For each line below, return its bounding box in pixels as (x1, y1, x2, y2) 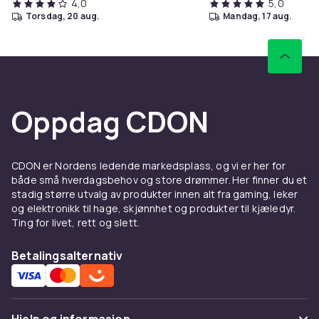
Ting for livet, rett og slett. (11, 215, 140, 229)
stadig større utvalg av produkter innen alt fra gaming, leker (11, 187, 298, 201)
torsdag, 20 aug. (31, 9, 100, 22)
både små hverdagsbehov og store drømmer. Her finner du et (11, 172, 308, 187)
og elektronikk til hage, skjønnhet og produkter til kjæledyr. (11, 201, 296, 215)
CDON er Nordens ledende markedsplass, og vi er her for (11, 158, 286, 172)
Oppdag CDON (11, 101, 209, 141)
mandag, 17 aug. (230, 9, 293, 22)
